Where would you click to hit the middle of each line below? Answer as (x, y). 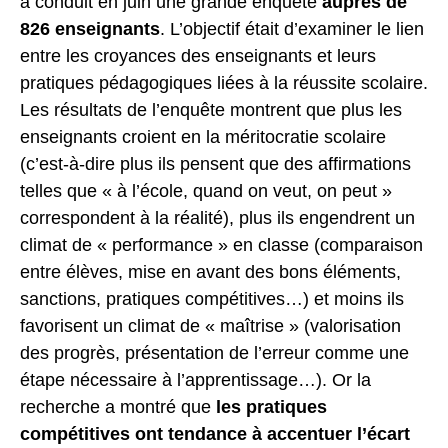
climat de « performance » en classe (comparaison (221, 244)
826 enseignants (90, 28)
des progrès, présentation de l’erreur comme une (214, 352)
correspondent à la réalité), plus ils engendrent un (217, 217)
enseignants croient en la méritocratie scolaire (203, 136)
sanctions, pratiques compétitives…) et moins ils (212, 298)
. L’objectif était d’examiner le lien (292, 28)
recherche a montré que (118, 406)
